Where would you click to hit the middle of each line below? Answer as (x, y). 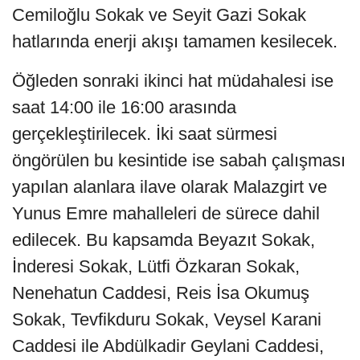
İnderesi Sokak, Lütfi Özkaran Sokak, (156, 266)
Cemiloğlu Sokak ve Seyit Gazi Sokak (159, 14)
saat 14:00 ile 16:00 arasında (124, 107)
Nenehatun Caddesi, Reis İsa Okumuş (161, 292)
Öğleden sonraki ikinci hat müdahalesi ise (173, 80)
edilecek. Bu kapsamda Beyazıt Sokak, (164, 239)
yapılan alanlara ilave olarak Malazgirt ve (170, 186)
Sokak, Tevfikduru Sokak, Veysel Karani (167, 319)
